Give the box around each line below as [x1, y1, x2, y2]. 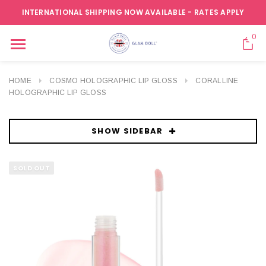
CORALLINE [195, 77, 239, 85]
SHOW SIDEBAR [91, 125, 163, 137]
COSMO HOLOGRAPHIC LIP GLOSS [49, 77, 178, 85]
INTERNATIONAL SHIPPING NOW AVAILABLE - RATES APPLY [21, 7, 245, 17]
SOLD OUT [13, 163, 50, 173]
